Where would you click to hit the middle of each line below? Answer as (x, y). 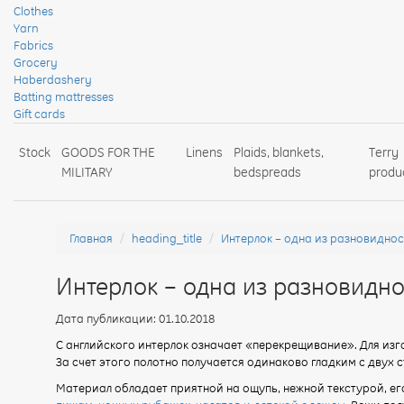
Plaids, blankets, (279, 152)
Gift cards (39, 113)
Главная (91, 238)
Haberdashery (53, 79)
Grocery (36, 62)
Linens (205, 152)
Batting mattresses (64, 96)
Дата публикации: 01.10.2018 (135, 318)
